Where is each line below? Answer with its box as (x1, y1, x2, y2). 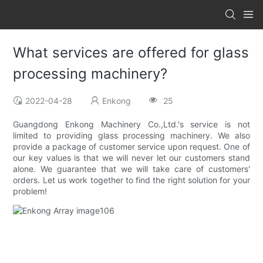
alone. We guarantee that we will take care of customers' (13, 164, 250, 174)
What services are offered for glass (13, 44, 249, 62)
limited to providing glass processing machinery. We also (13, 130, 250, 141)
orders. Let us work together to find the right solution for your (13, 175, 250, 186)
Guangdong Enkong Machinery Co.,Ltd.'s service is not (13, 119, 250, 130)
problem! (13, 186, 48, 197)
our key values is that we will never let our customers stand (13, 153, 250, 163)
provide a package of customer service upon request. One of (13, 141, 250, 152)
